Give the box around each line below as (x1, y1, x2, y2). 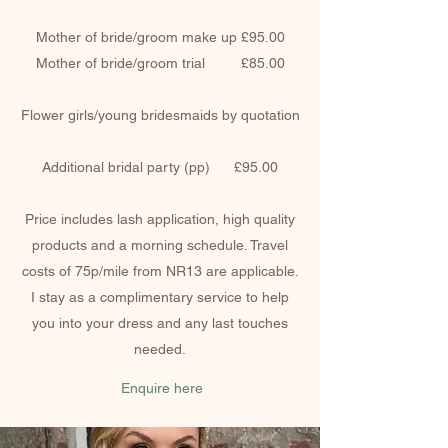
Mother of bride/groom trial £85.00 (35, 55, 285, 71)
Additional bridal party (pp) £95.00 (42, 159, 278, 175)
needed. (134, 341, 186, 357)
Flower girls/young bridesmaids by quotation (20, 107, 300, 123)
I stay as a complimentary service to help (31, 289, 289, 305)
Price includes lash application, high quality (25, 211, 295, 227)
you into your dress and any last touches (32, 315, 288, 331)
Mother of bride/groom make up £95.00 (35, 29, 285, 45)
